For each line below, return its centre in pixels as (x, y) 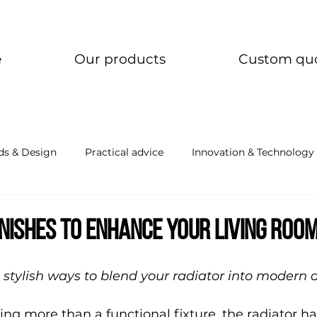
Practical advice (124, 152)
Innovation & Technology (253, 152)
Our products (120, 59)
